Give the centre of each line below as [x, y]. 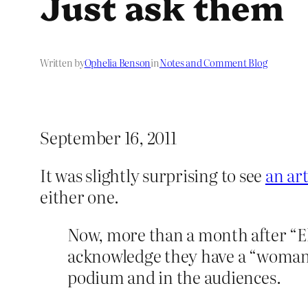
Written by [62, 63]
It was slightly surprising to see [153, 175]
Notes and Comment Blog [213, 63]
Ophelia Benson [118, 63]
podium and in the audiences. [174, 277]
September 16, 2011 [108, 137]
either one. [79, 197]
